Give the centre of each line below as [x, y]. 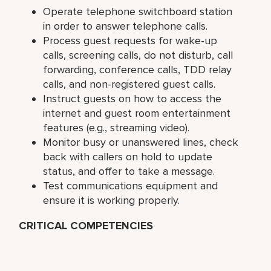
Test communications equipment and [131, 185]
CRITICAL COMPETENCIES [86, 225]
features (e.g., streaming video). [116, 127]
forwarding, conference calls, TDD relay [138, 69]
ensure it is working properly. [112, 200]
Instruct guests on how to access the [132, 98]
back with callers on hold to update [128, 156]
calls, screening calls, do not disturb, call [138, 55]
